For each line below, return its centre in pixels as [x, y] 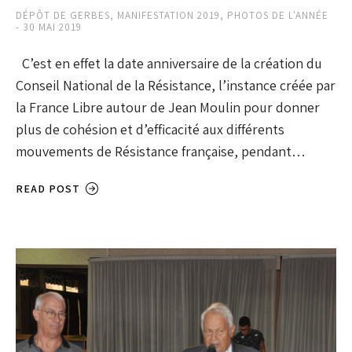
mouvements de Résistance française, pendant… [161, 152]
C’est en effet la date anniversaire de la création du [169, 64]
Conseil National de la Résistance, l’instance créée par [176, 86]
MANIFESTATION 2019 [169, 16]
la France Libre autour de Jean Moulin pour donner [168, 108]
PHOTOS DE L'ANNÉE [278, 16]
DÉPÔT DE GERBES [63, 16]
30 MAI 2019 [53, 27]
